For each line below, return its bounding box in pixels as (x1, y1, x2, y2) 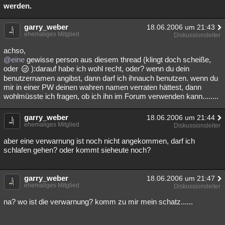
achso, (4, 46, 26, 55)
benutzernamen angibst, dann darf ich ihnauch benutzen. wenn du (4, 74, 218, 82)
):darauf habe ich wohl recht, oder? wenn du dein (29, 64, 189, 73)
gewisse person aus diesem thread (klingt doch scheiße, (25, 55, 211, 64)
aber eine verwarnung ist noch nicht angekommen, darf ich (4, 137, 195, 145)
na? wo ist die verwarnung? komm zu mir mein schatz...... (4, 197, 193, 206)
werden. (4, 2, 32, 10)
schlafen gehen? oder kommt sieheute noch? (4, 146, 151, 154)
